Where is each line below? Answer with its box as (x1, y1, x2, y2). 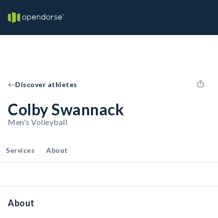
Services (6, 146, 35, 154)
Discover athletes (15, 80, 77, 89)
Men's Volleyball (8, 117, 67, 127)
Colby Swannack (8, 100, 124, 119)
